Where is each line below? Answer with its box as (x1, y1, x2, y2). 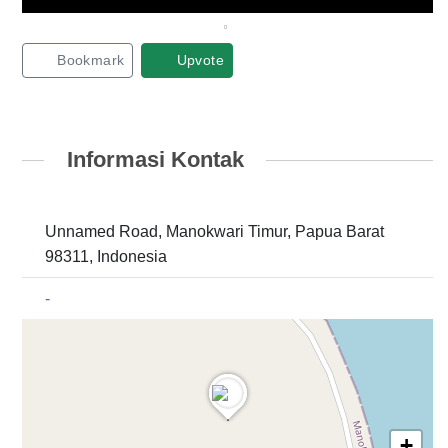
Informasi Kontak (66, 147, 244, 173)
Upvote (176, 52, 225, 69)
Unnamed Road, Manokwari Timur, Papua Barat (45, 222, 385, 240)
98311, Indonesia (45, 247, 168, 265)
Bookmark (57, 52, 125, 69)
